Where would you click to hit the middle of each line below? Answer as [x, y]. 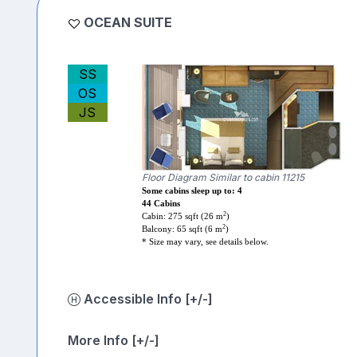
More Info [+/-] [113, 341]
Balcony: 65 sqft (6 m [182, 229]
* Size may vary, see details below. [205, 242]
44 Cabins [161, 204]
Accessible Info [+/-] [198, 299]
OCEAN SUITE [127, 23]
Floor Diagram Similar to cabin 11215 [223, 178]
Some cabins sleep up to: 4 [192, 191]
